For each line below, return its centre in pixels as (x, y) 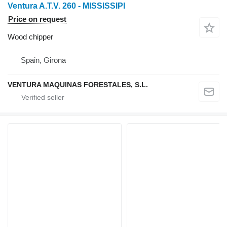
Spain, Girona (43, 60)
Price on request (37, 19)
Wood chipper (30, 37)
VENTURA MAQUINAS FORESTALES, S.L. (78, 85)
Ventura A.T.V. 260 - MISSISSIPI (66, 6)
